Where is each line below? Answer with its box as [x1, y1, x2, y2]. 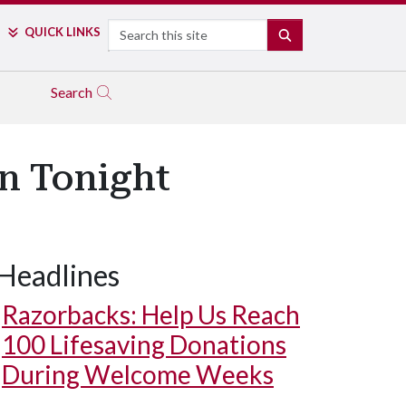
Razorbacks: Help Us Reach [2, 299, 300, 330]
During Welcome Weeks [2, 359, 274, 390]
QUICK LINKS [24, 24, 101, 39]
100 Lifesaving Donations [2, 329, 286, 360]
